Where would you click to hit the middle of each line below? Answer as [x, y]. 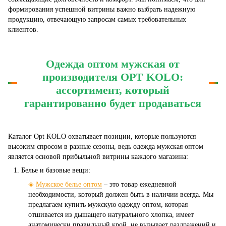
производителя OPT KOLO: [113, 77]
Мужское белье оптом [69, 184]
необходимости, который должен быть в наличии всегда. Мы [121, 194]
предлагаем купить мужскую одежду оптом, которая [108, 204]
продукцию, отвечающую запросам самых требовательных [97, 19]
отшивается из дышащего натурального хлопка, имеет [111, 214]
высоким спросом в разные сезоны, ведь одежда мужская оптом [106, 146]
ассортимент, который [113, 90]
